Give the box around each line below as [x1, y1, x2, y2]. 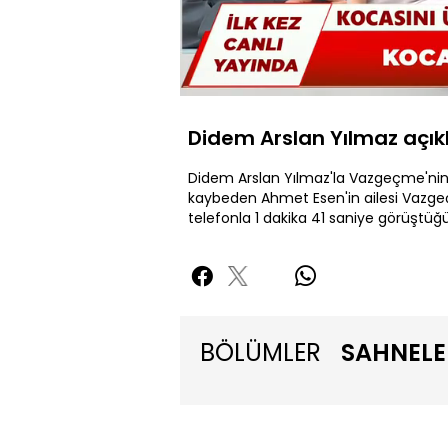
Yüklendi [208, 37, 263, 54]
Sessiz [249, 70, 290, 87]
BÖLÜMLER [200, 336, 321, 370]
